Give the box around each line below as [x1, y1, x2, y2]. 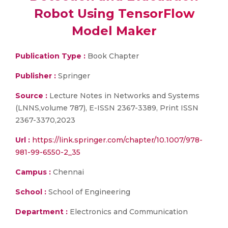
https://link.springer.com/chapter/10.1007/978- [32, 135, 203, 145]
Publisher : [15, 71, 58, 80]
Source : [15, 91, 47, 100]
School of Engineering [46, 187, 130, 196]
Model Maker [71, 23, 157, 38]
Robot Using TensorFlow [34, 6, 194, 21]
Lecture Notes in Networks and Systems [47, 91, 199, 100]
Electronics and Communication [68, 207, 188, 216]
